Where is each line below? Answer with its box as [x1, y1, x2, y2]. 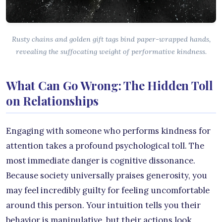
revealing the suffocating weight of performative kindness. [15, 47, 207, 56]
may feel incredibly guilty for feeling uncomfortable [6, 184, 210, 196]
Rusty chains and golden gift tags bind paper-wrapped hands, [11, 34, 211, 44]
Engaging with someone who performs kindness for [6, 125, 211, 136]
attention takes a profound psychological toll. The [6, 140, 204, 151]
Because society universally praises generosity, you [6, 169, 207, 181]
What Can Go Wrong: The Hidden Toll [6, 77, 213, 93]
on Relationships [6, 92, 99, 109]
